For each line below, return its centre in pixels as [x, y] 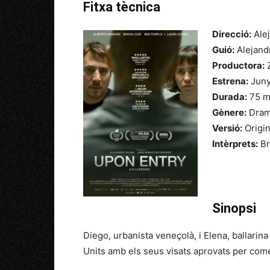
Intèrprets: [235, 144]
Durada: [230, 97]
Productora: [238, 66]
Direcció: [232, 34]
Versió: [227, 128]
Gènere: [229, 113]
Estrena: [230, 81]
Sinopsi [234, 209]
